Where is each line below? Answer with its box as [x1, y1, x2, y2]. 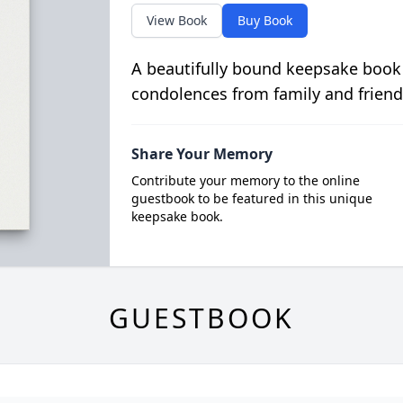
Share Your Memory [130, 144, 273, 164]
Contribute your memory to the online [130, 172, 360, 189]
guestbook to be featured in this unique [130, 190, 372, 207]
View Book [146, 12, 207, 29]
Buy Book [237, 12, 292, 29]
